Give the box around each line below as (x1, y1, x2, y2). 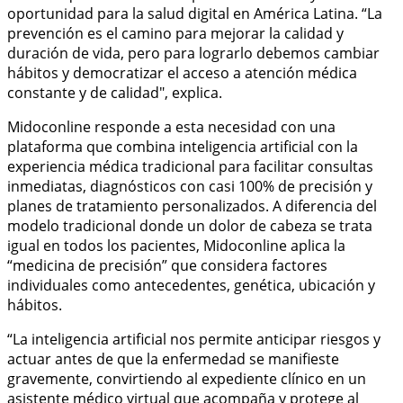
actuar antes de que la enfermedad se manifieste (7, 348, 339, 369)
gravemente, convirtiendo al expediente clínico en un (7, 368, 366, 389)
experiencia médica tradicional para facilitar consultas (7, 156, 373, 176)
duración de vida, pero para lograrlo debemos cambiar (7, 42, 380, 63)
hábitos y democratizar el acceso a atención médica (7, 62, 357, 83)
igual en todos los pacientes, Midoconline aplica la (7, 235, 345, 255)
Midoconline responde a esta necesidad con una (7, 116, 336, 137)
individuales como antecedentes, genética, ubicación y (7, 274, 375, 295)
